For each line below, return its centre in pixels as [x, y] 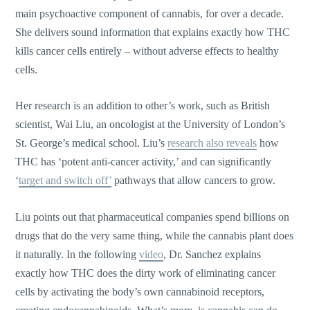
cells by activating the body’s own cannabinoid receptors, [140, 291]
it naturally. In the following [77, 254]
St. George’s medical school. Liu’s [92, 143]
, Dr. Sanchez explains [212, 254]
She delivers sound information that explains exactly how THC [153, 32]
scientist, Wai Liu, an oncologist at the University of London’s [151, 125]
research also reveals [212, 143]
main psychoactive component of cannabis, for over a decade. [150, 13]
